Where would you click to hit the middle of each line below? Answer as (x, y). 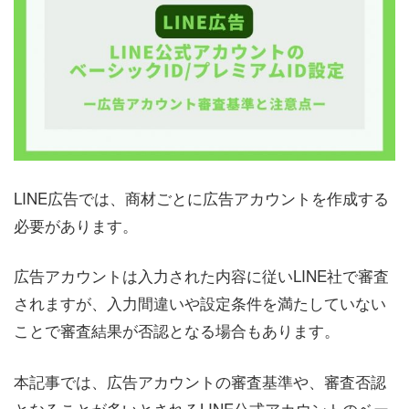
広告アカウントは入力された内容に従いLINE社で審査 (201, 276)
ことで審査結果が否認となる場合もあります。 (177, 330)
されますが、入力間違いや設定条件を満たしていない (200, 303)
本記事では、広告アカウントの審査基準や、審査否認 (200, 381)
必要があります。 (76, 225)
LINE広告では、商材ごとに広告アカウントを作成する (201, 197)
